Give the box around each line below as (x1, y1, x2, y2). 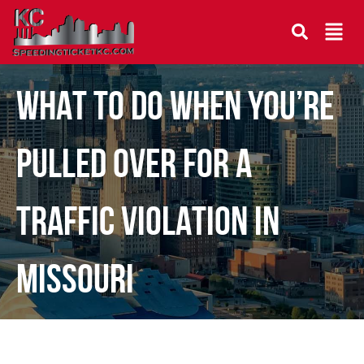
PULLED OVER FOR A (16, 140, 252, 185)
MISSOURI (16, 255, 134, 301)
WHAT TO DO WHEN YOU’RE (16, 82, 334, 128)
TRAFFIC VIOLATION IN (16, 197, 279, 243)
